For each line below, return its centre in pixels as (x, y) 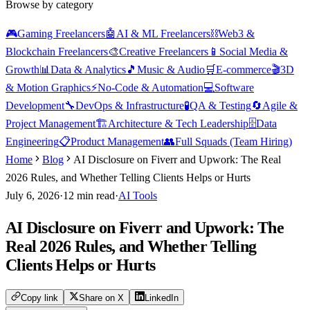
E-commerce (244, 70)
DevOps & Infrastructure (130, 106)
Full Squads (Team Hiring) (234, 142)
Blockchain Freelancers (57, 52)
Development (35, 106)
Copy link (39, 298)
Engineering (32, 142)
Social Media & (254, 52)
